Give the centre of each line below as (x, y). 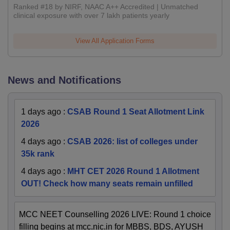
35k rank (38, 154)
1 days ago (41, 112)
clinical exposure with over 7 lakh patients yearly (91, 16)
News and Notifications (64, 80)
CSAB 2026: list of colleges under (132, 142)
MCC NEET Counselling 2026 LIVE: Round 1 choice (115, 215)
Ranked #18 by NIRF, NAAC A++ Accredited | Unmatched (106, 7)
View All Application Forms (115, 41)
